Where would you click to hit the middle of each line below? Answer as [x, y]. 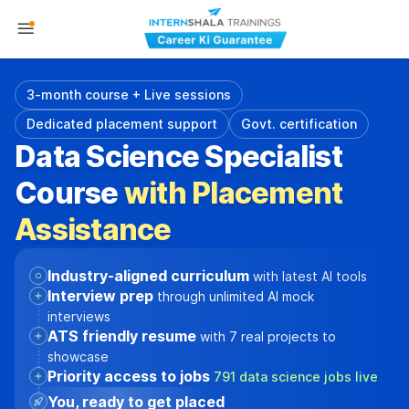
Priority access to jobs [131, 376]
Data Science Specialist [178, 157]
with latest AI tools [310, 276]
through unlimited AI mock [236, 296]
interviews [79, 316]
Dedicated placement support [122, 124]
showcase [78, 357]
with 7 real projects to [268, 336]
